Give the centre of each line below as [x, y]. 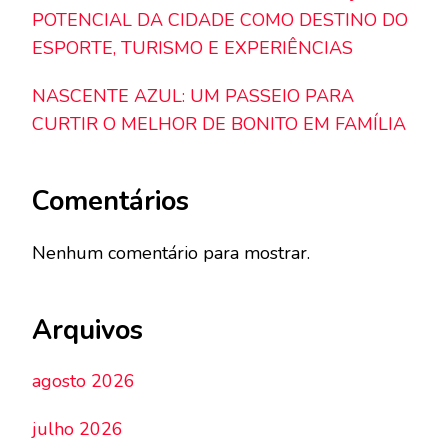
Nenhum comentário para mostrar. [171, 252]
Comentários [110, 202]
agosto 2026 [83, 381]
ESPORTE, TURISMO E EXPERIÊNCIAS [192, 48]
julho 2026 [77, 429]
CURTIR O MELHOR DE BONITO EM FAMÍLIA [219, 124]
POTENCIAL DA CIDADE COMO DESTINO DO [220, 20]
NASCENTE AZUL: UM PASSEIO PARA [193, 96]
